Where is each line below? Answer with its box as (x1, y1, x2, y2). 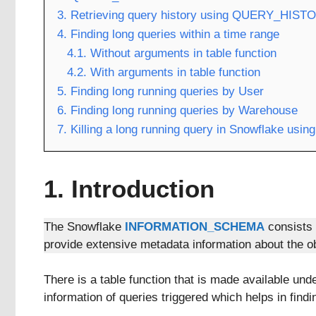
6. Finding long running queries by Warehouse (57, 103, 298, 117)
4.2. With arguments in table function (67, 65, 260, 79)
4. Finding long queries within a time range (57, 27, 279, 41)
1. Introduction (44, 174, 214, 202)
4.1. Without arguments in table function (67, 46, 276, 60)
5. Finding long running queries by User (57, 84, 264, 98)
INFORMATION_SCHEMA (125, 219, 265, 233)
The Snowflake (44, 219, 125, 233)
